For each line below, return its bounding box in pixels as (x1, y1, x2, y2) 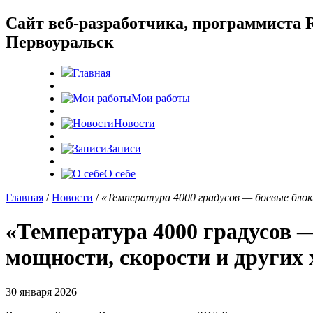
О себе (104, 167, 136, 180)
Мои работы (131, 92, 190, 104)
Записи (107, 142, 141, 154)
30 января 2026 (6, 285, 77, 298)
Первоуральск (6, 32, 114, 51)
